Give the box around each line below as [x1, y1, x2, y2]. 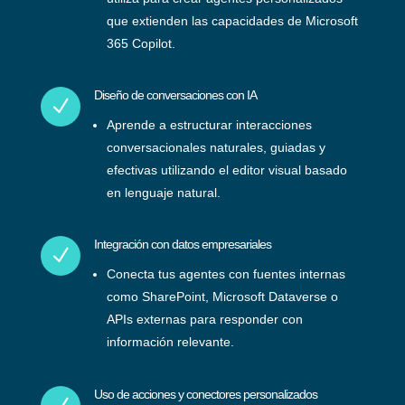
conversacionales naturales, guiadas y [106, 140, 325, 155]
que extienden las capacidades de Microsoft [106, 14, 358, 28]
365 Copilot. [106, 36, 175, 51]
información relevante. [106, 334, 234, 349]
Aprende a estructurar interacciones [106, 118, 312, 132]
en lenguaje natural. [106, 185, 221, 200]
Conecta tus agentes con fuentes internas [106, 267, 345, 281]
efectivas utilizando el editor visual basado [106, 163, 347, 177]
